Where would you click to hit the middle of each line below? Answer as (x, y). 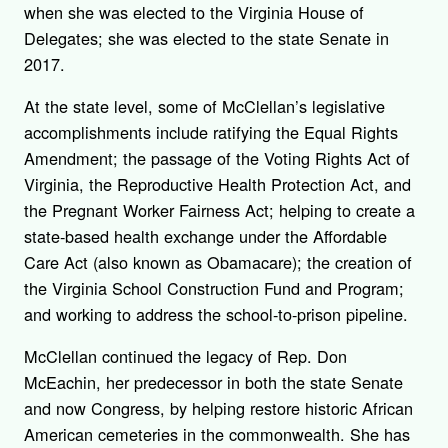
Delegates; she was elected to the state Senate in (206, 37)
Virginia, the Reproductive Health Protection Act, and (217, 184)
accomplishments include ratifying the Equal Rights (211, 132)
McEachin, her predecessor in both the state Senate (213, 382)
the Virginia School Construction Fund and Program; (214, 288)
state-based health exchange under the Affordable (205, 236)
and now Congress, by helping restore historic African (218, 408)
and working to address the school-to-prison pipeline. (216, 314)
